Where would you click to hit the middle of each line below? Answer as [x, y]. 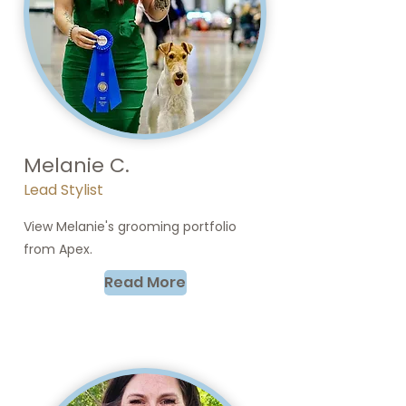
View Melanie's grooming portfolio [130, 227]
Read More [145, 282]
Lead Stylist [63, 190]
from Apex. [58, 249]
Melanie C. [77, 165]
